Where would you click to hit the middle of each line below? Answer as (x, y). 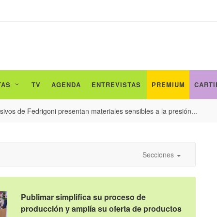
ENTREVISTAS (116, 85)
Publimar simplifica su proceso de (84, 197)
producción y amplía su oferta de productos (101, 209)
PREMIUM (168, 85)
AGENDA (66, 85)
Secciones (159, 155)
